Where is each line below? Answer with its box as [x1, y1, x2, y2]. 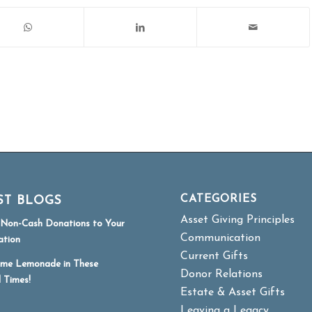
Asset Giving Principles [180, 214, 295, 226]
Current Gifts [180, 250, 249, 262]
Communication [180, 232, 261, 244]
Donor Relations [180, 268, 263, 280]
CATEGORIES [180, 193, 258, 205]
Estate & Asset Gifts [180, 286, 286, 298]
